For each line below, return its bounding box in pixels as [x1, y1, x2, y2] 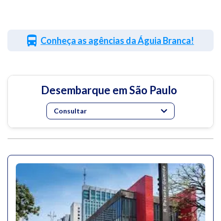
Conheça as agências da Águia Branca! [40, 35, 194, 46]
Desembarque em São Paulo [41, 83, 177, 97]
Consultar [54, 107, 87, 115]
